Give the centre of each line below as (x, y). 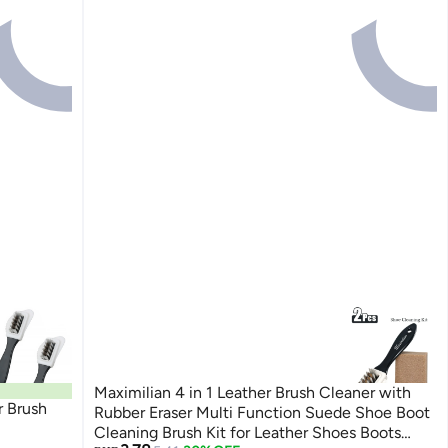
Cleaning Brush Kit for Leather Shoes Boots (248, 433)
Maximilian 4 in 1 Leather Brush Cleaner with (253, 393)
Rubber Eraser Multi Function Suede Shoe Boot (262, 413)
